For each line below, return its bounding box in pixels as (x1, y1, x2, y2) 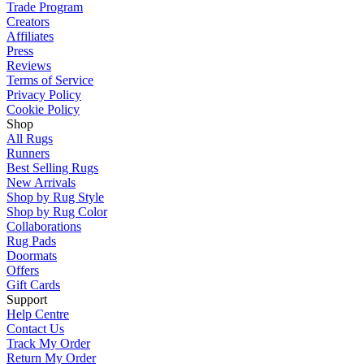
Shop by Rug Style (6, 189, 104, 204)
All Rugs (6, 131, 53, 145)
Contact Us (6, 321, 64, 336)
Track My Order (6, 336, 90, 350)
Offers (6, 262, 39, 277)
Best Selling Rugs (6, 160, 98, 175)
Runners (6, 145, 50, 160)
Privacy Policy (6, 87, 81, 102)
